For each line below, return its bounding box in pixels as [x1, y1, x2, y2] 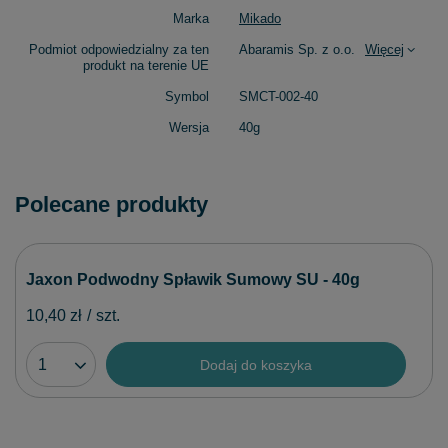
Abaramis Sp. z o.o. [239, 42, 355, 58]
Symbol [165, 89, 209, 105]
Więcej [365, 42, 404, 58]
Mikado [239, 11, 281, 27]
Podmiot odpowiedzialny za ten [29, 42, 209, 58]
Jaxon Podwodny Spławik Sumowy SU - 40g [26, 271, 360, 289]
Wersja [169, 120, 209, 136]
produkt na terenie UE [83, 58, 209, 74]
